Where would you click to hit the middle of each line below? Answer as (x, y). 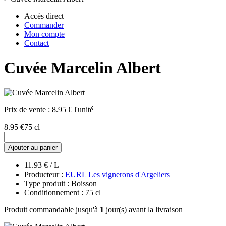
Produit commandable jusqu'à (52, 209)
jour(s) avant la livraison (143, 209)
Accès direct (44, 16)
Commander (44, 25)
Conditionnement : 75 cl (63, 192)
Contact (37, 43)
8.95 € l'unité (73, 109)
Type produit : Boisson (61, 183)
